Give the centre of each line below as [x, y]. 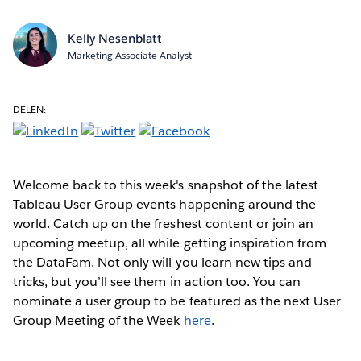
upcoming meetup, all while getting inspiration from [170, 243]
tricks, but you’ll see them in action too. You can [157, 281]
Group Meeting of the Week [98, 320]
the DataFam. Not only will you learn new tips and [162, 262]
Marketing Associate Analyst [129, 55]
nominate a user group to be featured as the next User [177, 301]
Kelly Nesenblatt [114, 38]
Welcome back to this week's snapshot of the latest [166, 185]
